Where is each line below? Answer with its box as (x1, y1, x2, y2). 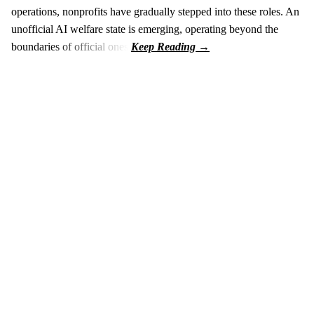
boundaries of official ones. (11, 41, 131, 53)
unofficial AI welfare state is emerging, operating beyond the (11, 23, 278, 36)
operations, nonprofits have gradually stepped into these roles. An (11, 6, 299, 18)
